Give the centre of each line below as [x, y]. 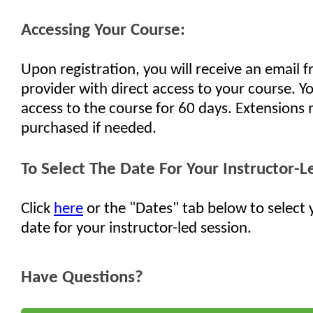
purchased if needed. [89, 129]
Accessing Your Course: [103, 30]
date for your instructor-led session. [136, 229]
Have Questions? [82, 278]
